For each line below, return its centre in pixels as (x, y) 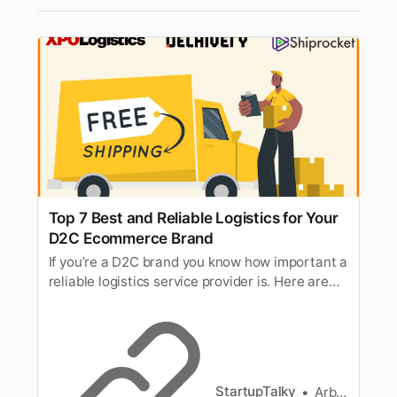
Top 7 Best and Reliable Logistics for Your (193, 218)
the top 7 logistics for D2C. (131, 300)
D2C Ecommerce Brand (131, 238)
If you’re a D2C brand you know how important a (198, 261)
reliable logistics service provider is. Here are (188, 281)
